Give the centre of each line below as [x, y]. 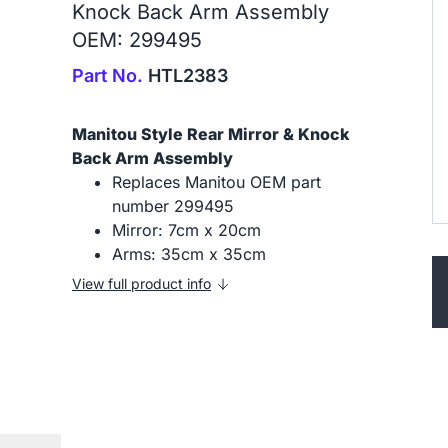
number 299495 [173, 206]
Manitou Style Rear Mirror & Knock [210, 134]
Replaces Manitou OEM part [216, 182]
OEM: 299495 [137, 40]
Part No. [107, 75]
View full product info [141, 283]
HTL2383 [185, 75]
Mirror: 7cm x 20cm [186, 230]
